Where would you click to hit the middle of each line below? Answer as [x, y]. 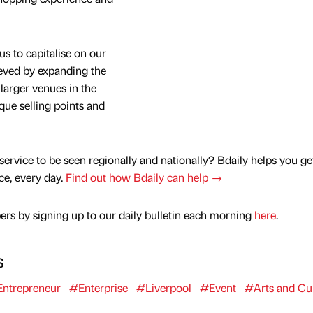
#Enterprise [98, 287]
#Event [218, 287]
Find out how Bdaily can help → [144, 177]
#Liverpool [163, 287]
